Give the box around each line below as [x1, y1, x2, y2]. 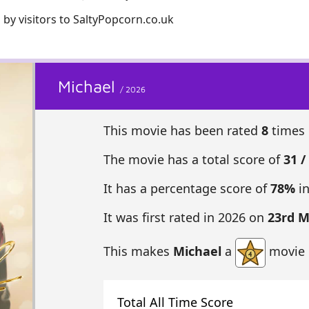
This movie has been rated [103, 122, 261, 139]
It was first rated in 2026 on [103, 209, 268, 226]
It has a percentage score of [103, 180, 270, 197]
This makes [103, 243, 173, 260]
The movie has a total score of [103, 151, 283, 168]
